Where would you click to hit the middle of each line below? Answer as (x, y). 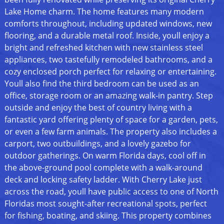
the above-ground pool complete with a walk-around (103, 168)
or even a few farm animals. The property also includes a (110, 132)
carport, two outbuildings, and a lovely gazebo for (97, 144)
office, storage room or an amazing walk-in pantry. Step (108, 96)
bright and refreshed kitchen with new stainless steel (103, 48)
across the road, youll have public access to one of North (111, 192)
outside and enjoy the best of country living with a (98, 108)
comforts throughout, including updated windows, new (108, 24)
